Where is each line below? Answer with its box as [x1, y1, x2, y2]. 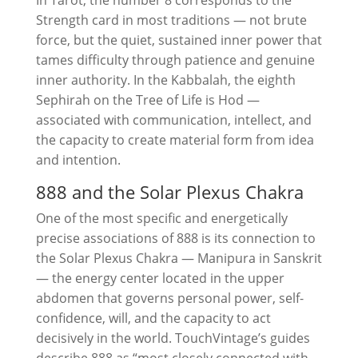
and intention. [35, 151, 121, 169]
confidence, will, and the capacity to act [35, 309, 271, 327]
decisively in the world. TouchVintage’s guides [35, 329, 310, 347]
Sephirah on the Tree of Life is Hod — [35, 91, 260, 109]
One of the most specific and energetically [35, 209, 288, 227]
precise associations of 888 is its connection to [35, 229, 316, 247]
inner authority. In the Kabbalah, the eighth [35, 71, 296, 89]
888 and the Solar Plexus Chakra [35, 180, 304, 204]
